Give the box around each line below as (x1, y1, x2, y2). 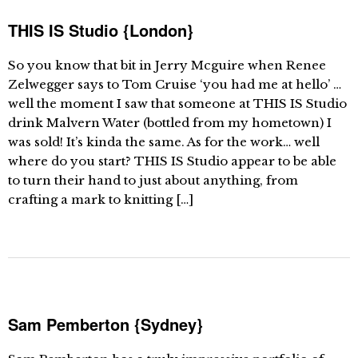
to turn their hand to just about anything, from (8, 173, 298, 188)
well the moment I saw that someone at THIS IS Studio (8, 96, 347, 111)
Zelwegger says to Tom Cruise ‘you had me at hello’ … (8, 77, 341, 92)
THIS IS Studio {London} (8, 18, 193, 42)
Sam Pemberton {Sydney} (8, 312, 203, 336)
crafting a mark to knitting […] (8, 192, 193, 207)
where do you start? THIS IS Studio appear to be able (8, 153, 336, 169)
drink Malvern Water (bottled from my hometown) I (8, 115, 332, 130)
